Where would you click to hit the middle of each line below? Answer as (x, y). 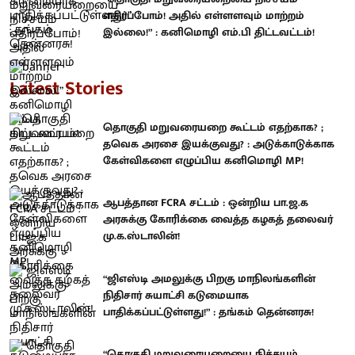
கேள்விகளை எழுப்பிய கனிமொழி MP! (203, 160)
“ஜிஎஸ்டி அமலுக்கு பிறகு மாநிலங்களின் (209, 278)
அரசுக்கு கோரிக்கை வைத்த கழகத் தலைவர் (218, 219)
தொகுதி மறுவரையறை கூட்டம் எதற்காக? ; (213, 127)
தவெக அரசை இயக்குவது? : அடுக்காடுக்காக (219, 143)
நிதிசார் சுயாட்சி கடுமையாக (176, 295)
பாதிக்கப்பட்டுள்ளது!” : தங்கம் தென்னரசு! (208, 311)
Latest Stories (66, 88)
